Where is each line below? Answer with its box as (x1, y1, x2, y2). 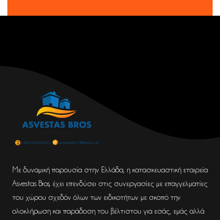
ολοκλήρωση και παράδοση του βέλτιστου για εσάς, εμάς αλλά (12, 207, 204, 216)
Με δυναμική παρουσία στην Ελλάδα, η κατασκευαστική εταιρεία (12, 166, 208, 174)
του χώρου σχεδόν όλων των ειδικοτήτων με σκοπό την (12, 193, 181, 202)
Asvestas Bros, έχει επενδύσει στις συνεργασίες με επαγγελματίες (12, 180, 208, 188)
